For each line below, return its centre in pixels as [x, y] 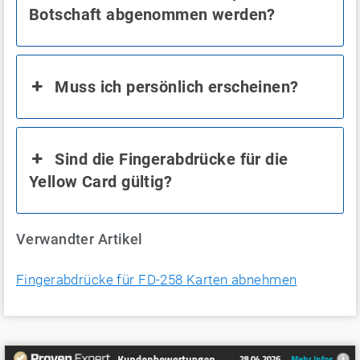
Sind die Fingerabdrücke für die [172, 159]
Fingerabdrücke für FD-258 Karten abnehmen [157, 279]
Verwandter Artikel [80, 239]
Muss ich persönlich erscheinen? [177, 86]
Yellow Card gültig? [101, 181]
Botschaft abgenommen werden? [152, 14]
